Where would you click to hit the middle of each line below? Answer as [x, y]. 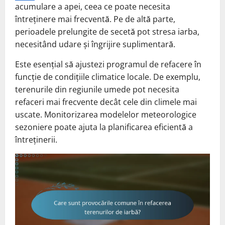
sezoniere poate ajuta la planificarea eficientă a [104, 127]
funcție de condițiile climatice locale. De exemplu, [108, 77]
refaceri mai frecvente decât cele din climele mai [106, 102]
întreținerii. [36, 139]
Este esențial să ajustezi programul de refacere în [108, 64]
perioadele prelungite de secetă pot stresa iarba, [107, 31]
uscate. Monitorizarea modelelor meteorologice [106, 114]
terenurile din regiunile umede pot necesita [97, 89]
